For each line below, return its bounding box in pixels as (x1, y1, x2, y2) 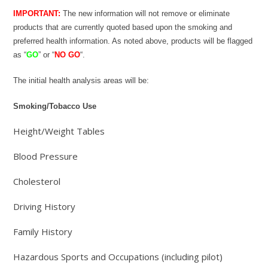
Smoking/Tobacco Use (13, 102, 97, 111)
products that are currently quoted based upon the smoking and (13, 23, 233, 32)
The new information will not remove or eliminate (60, 9, 230, 19)
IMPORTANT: (13, 9, 61, 19)
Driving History (13, 200, 76, 213)
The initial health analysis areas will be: (13, 76, 150, 86)
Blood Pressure (13, 150, 78, 163)
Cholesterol (13, 175, 61, 188)
